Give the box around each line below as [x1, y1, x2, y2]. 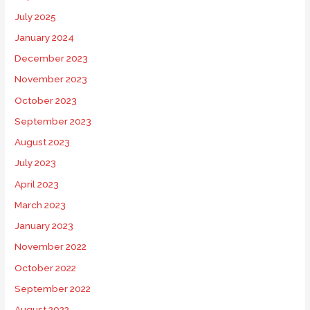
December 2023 [15, 53, 89, 64]
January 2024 [15, 31, 75, 43]
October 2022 [15, 262, 77, 273]
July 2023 [15, 157, 57, 169]
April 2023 [15, 178, 60, 190]
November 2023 [15, 73, 88, 85]
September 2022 [15, 282, 91, 294]
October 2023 [15, 94, 77, 106]
